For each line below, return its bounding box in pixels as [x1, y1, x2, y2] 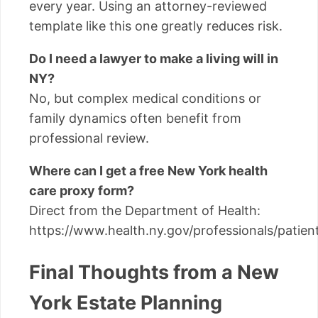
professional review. [29, 131, 149, 146]
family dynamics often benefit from [29, 111, 241, 126]
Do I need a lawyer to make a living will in [29, 51, 278, 67]
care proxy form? [29, 183, 134, 199]
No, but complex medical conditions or [29, 91, 261, 106]
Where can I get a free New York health [29, 163, 268, 179]
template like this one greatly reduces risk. [29, 18, 283, 34]
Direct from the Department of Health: [29, 203, 261, 219]
